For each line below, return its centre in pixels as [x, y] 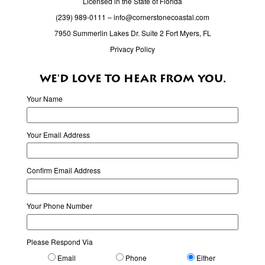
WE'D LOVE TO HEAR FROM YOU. [132, 79]
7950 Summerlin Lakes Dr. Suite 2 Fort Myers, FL [132, 33]
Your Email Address [59, 134]
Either [205, 257]
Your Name [45, 99]
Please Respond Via [60, 241]
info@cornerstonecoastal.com [161, 17]
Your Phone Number [60, 206]
